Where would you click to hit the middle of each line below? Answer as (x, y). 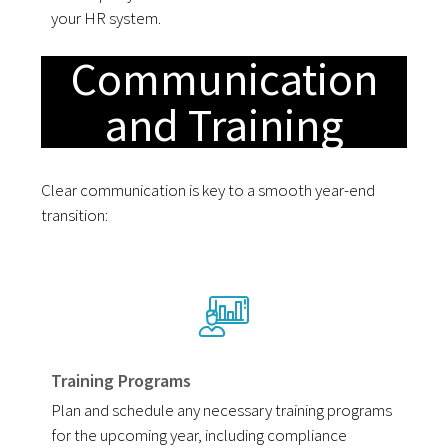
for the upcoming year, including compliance (199, 434)
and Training (224, 124)
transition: (75, 214)
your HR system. (106, 17)
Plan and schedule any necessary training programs (222, 409)
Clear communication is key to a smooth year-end (208, 189)
